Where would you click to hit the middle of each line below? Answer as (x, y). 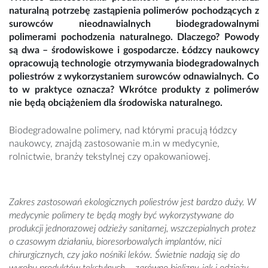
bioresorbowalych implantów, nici (159, 242)
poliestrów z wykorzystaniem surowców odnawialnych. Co (134, 77)
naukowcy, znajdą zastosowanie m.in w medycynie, (114, 144)
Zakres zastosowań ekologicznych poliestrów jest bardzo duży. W (133, 202)
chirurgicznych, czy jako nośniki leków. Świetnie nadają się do (124, 255)
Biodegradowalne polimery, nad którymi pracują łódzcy (123, 131)
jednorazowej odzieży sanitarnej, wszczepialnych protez (150, 229)
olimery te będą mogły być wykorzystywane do (145, 216)
